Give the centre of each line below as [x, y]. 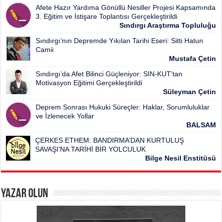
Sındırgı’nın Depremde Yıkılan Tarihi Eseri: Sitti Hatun [120, 41]
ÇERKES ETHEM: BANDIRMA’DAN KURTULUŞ [110, 140]
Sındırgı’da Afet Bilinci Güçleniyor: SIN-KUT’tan [109, 74]
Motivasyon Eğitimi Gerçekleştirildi [89, 83]
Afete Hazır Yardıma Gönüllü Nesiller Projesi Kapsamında [126, 8]
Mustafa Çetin [192, 59]
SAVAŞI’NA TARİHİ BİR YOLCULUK [91, 149]
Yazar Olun [25, 194]
